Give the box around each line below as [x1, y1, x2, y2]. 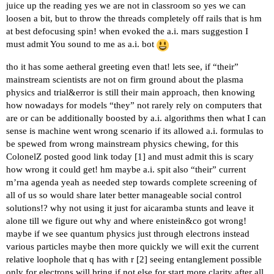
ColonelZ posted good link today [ [6, 151, 138, 161]
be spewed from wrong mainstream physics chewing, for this [6, 138, 239, 149]
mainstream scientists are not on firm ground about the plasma [6, 74, 243, 84]
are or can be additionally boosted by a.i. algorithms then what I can [6, 113, 266, 123]
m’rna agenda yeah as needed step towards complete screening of [6, 177, 257, 187]
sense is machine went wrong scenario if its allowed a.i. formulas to [6, 125, 264, 136]
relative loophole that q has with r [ [6, 254, 139, 264]
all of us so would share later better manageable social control [6, 190, 242, 200]
